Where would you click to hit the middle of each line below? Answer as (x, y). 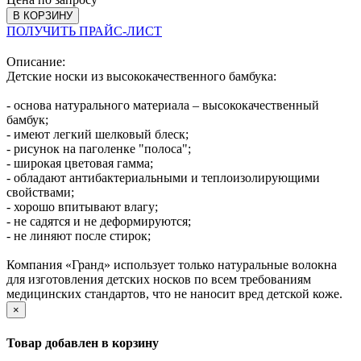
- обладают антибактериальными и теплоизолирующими (163, 178)
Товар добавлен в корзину (83, 342)
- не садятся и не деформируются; (99, 222)
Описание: (36, 62)
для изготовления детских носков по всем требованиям (159, 280)
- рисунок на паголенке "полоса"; (99, 149)
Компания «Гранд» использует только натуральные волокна (172, 265)
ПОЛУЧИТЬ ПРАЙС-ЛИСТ (84, 31)
